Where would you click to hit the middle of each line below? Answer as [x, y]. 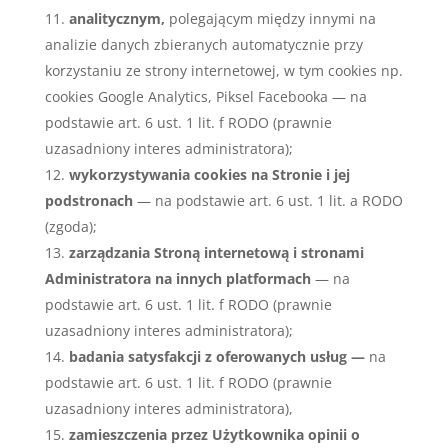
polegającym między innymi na [270, 18]
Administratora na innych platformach [177, 278]
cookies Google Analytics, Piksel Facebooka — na [205, 96]
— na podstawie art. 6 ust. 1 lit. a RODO [269, 200]
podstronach [90, 200]
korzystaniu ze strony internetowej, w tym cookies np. [223, 70]
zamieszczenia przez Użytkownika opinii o [214, 434]
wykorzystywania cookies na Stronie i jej [209, 174]
